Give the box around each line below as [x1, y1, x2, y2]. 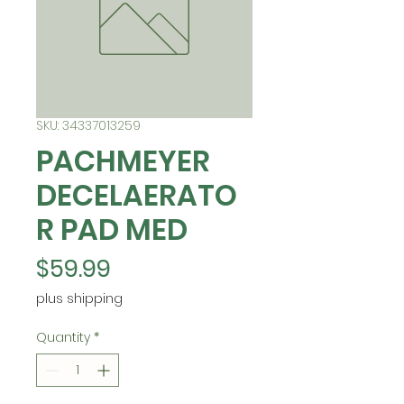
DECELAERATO [36, 175, 237, 216]
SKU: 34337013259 [36, 116, 141, 134]
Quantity [36, 328, 90, 346]
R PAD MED [36, 209, 188, 250]
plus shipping [36, 289, 123, 308]
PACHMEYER [36, 141, 210, 181]
